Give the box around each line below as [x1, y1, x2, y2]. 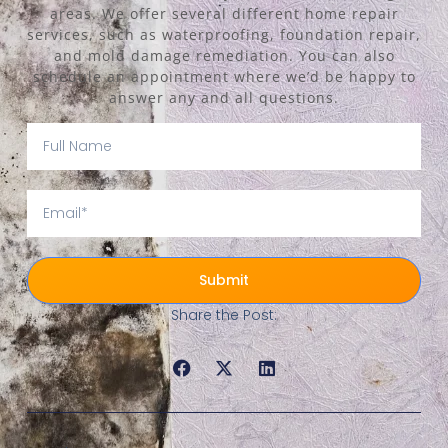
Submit [199, 270, 249, 291]
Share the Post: [171, 304, 277, 325]
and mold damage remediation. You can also [53, 46, 395, 66]
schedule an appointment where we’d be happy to [32, 67, 416, 87]
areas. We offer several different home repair [49, 4, 399, 24]
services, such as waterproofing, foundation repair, [27, 25, 421, 45]
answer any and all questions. [109, 88, 339, 108]
